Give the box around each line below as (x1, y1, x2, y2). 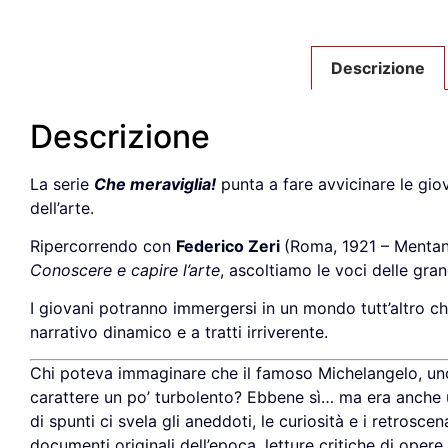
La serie (30, 173, 94, 194)
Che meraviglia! (94, 173, 216, 194)
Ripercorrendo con (30, 236, 176, 257)
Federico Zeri (176, 236, 284, 257)
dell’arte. (30, 197, 94, 218)
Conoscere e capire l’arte (30, 260, 220, 281)
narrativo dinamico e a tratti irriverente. (30, 322, 328, 343)
